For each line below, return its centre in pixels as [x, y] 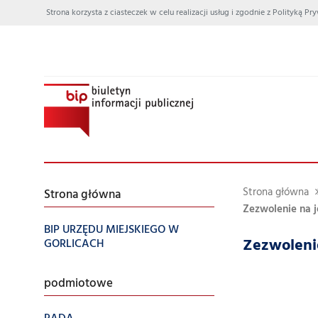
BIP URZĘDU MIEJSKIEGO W [111, 230]
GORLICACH [74, 244]
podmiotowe [78, 284]
